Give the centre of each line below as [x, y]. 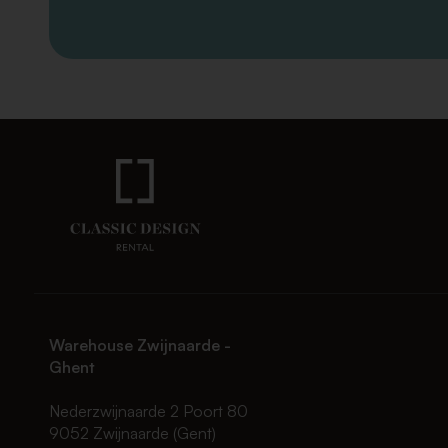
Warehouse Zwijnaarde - [139, 344]
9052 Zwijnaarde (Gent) [132, 433]
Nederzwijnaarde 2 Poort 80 [148, 411]
